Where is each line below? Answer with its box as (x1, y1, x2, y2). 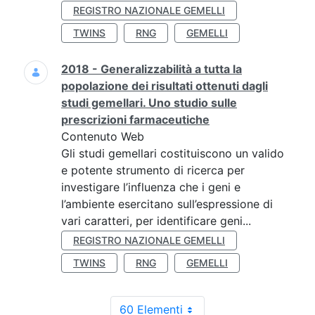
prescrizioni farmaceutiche (61, 112, 210, 127)
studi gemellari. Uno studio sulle (61, 96, 237, 110)
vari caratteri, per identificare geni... (61, 214, 251, 228)
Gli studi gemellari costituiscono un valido (61, 146, 284, 160)
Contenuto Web (61, 129, 144, 143)
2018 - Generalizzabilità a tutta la (61, 62, 242, 76)
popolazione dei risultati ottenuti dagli (61, 79, 268, 93)
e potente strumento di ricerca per (61, 163, 245, 177)
